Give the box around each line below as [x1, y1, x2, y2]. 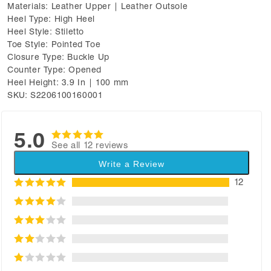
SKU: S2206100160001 [7, 90, 103, 100]
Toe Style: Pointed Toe [7, 39, 101, 49]
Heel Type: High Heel [7, 13, 95, 24]
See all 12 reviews [51, 140, 128, 151]
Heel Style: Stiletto [7, 26, 84, 36]
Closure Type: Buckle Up [7, 51, 109, 62]
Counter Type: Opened [7, 64, 102, 74]
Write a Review [99, 158, 165, 169]
